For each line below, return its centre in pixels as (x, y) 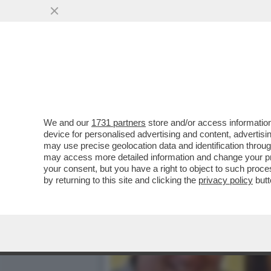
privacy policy (226, 180)
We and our (67, 122)
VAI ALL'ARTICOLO (171, 97)
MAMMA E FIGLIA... (167, 73)
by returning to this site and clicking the (121, 180)
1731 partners (119, 122)
